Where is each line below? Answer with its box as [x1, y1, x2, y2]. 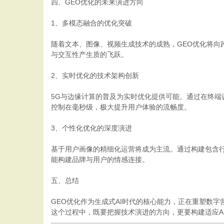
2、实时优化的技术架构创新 [51, 71, 139, 79]
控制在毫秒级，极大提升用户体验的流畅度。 [51, 103, 191, 111]
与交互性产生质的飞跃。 [51, 50, 128, 58]
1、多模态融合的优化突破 [51, 19, 132, 27]
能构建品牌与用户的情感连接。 [51, 155, 149, 163]
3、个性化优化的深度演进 [51, 124, 132, 132]
